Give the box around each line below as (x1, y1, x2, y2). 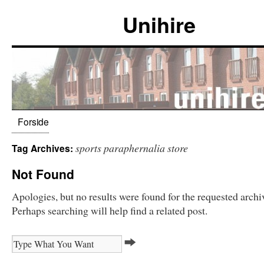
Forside (18, 115, 49, 128)
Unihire (123, 9, 196, 39)
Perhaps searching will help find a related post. (12, 203, 207, 217)
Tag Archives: (12, 141, 75, 155)
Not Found (12, 165, 74, 183)
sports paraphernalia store (75, 141, 188, 155)
